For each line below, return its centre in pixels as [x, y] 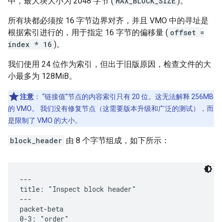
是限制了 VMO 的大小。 [45, 121]
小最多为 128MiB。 [42, 76]
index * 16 [30, 45]
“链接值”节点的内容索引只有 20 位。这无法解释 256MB [127, 97]
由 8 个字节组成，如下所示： [117, 141]
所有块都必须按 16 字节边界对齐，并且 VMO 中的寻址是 [108, 21]
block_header [36, 141]
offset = [187, 33]
